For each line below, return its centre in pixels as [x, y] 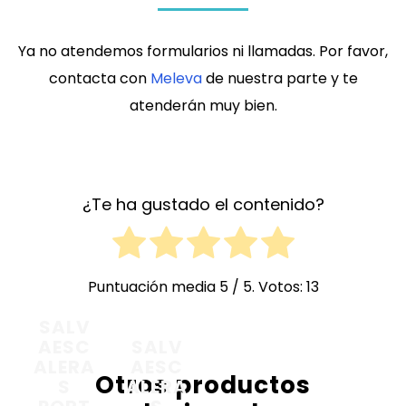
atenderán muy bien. [203, 106]
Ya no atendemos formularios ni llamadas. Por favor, [203, 52]
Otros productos [203, 385]
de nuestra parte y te [280, 79]
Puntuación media [153, 287]
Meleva [176, 79]
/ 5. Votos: [267, 287]
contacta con [99, 79]
